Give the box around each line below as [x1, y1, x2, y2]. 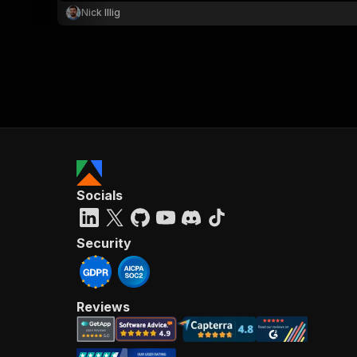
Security [76, 235, 131, 251]
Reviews [76, 299, 130, 315]
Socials [76, 187, 123, 203]
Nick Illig [81, 6, 120, 18]
